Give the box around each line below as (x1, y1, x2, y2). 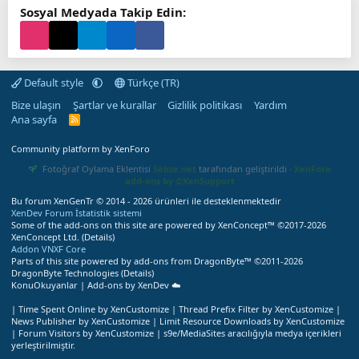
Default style (22, 75, 86, 90)
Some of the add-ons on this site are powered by (11, 219, 218, 231)
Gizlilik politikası (167, 98, 242, 112)
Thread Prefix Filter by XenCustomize (179, 303, 333, 315)
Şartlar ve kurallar (72, 98, 156, 112)
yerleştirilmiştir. (11, 339, 75, 351)
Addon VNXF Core (11, 243, 86, 255)
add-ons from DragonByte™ (134, 255, 252, 267)
